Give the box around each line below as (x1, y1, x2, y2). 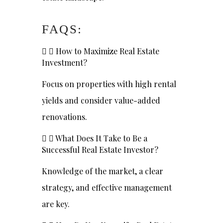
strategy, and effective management (42, 182, 172, 193)
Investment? (42, 57, 87, 68)
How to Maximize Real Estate (56, 46, 159, 56)
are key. (42, 199, 70, 209)
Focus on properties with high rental (42, 79, 176, 89)
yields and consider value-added (42, 95, 160, 106)
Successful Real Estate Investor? (42, 144, 158, 155)
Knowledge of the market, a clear (42, 166, 163, 176)
